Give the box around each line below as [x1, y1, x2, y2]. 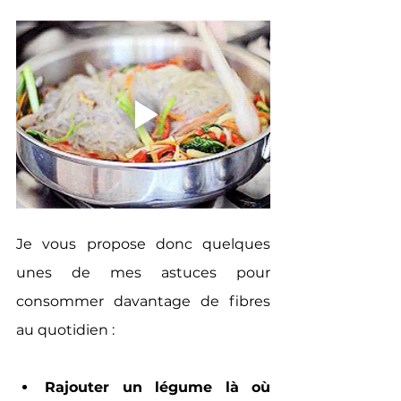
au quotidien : [16, 320, 115, 338]
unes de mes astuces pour [16, 263, 270, 281]
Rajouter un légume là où [45, 378, 270, 396]
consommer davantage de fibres [16, 292, 270, 310]
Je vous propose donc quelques [16, 235, 270, 252]
